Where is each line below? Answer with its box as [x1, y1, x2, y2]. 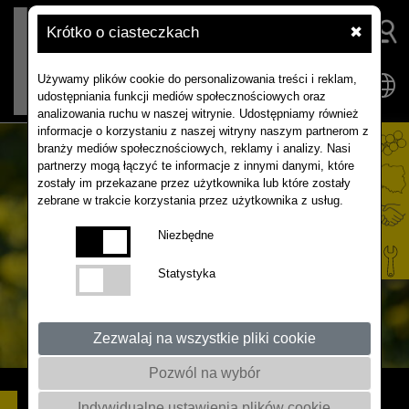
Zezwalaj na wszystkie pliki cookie [92, 330, 316, 346]
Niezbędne [157, 228, 214, 242]
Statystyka [157, 267, 215, 280]
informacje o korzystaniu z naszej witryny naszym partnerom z [37, 124, 369, 138]
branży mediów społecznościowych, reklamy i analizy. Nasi [37, 142, 351, 155]
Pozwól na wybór [148, 365, 260, 381]
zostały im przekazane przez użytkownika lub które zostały [37, 176, 351, 190]
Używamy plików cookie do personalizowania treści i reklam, [37, 72, 357, 86]
